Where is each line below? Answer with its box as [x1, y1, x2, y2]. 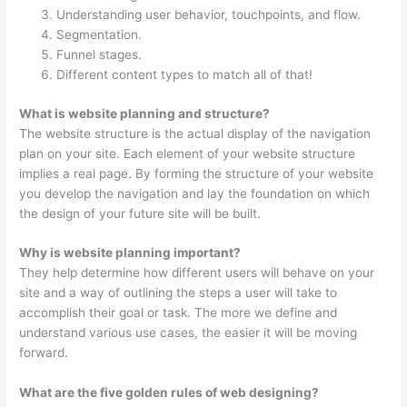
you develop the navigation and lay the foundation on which [19, 185, 371, 201]
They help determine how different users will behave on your [19, 265, 375, 281]
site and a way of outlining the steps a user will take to [19, 285, 338, 301]
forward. [19, 345, 69, 361]
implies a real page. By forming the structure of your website [19, 165, 374, 181]
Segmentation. [56, 27, 143, 43]
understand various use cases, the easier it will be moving [19, 325, 358, 341]
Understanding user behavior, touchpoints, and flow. [56, 7, 362, 23]
